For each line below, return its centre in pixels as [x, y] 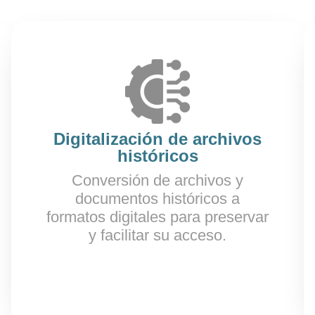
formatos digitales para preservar [157, 217]
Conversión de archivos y [157, 180]
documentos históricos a [157, 199]
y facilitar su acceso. [157, 235]
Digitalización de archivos [157, 139]
